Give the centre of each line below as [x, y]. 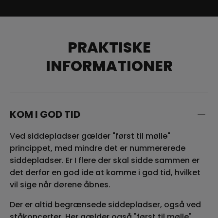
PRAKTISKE [109, 47]
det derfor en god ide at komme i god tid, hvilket [105, 172]
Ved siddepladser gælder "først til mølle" [90, 136]
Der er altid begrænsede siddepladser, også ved [105, 204]
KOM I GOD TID [45, 114]
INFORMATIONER [109, 66]
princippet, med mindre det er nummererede [98, 148]
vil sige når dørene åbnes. [60, 184]
